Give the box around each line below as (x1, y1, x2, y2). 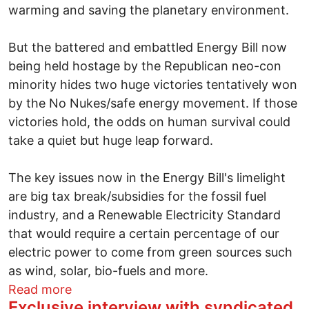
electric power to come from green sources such (8, 244, 292, 259)
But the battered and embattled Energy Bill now (8, 39, 287, 54)
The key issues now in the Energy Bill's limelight (8, 170, 286, 185)
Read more (8, 281, 72, 297)
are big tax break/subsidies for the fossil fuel (8, 188, 266, 203)
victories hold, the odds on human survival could (8, 114, 290, 129)
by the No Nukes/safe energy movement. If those (8, 95, 297, 110)
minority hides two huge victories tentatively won (8, 77, 297, 92)
